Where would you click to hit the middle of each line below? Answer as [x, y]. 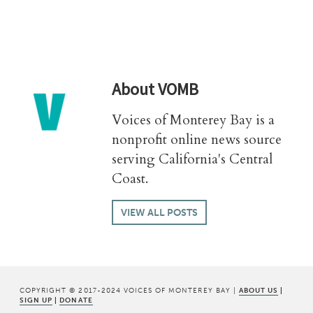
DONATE [76, 300]
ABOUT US [259, 291]
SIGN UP [36, 300]
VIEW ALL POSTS [159, 213]
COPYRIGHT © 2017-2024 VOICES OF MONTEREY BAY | [129, 291]
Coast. [130, 179]
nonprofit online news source [197, 140]
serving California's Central [192, 159]
